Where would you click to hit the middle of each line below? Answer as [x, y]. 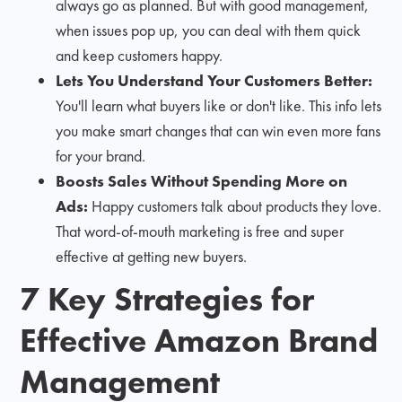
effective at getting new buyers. [152, 256]
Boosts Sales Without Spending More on [202, 180]
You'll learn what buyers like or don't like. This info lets [219, 105]
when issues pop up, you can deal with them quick [209, 30]
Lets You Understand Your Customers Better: [214, 80]
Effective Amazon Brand [199, 340]
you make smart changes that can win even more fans [218, 130]
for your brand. [101, 155]
